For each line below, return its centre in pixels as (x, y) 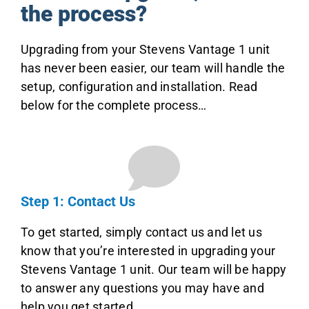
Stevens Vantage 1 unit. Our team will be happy (153, 270)
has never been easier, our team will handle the (153, 68)
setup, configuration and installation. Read (139, 87)
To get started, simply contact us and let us (141, 232)
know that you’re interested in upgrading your (148, 251)
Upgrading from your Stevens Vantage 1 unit (145, 50)
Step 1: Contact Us (78, 202)
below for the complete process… (113, 106)
